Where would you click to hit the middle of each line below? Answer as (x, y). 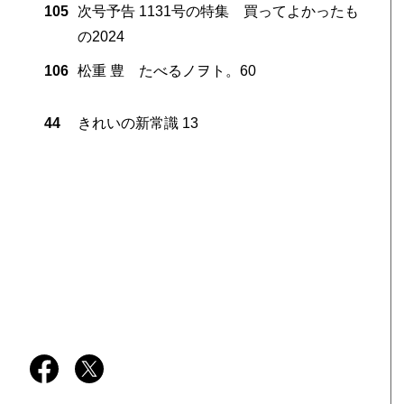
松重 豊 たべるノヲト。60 (166, 70)
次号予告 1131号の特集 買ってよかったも (218, 11)
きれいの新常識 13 (138, 123)
